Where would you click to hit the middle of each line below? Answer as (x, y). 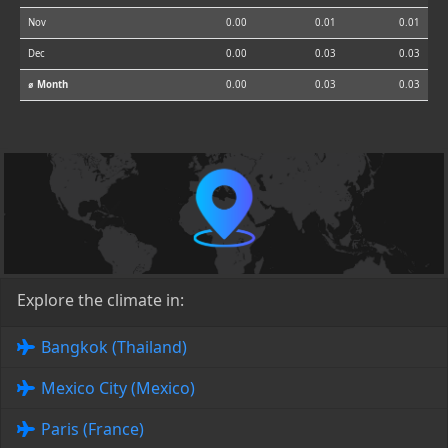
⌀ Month (48, 85)
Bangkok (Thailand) (114, 347)
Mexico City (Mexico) (118, 388)
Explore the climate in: (100, 300)
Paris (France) (92, 429)
